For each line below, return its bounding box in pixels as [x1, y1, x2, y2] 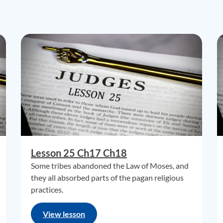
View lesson [43, 209, 85, 219]
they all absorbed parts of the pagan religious [31, 173, 184, 182]
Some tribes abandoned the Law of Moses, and [31, 161, 189, 170]
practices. [31, 185, 63, 194]
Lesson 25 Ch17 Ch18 [31, 147, 127, 159]
